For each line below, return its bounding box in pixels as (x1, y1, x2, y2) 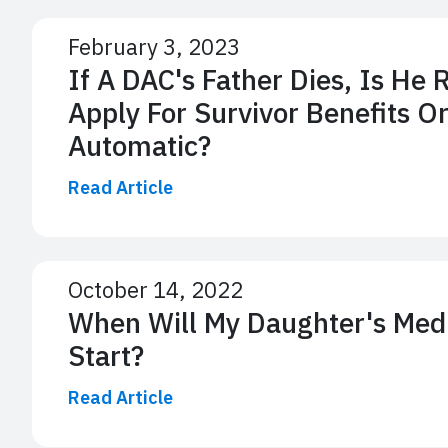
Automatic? (68, 126, 211, 164)
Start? (68, 336, 144, 374)
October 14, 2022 (68, 274, 243, 304)
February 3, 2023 (68, 31, 240, 61)
